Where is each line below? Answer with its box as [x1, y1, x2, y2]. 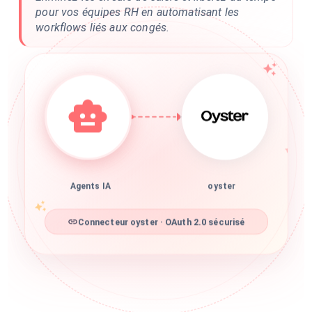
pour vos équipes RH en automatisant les [36, 6, 240, 19]
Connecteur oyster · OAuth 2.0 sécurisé [77, 221, 245, 232]
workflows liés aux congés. [36, 21, 170, 34]
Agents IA [70, 185, 111, 196]
